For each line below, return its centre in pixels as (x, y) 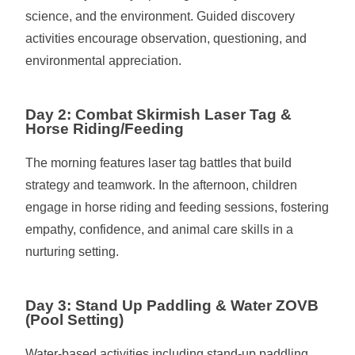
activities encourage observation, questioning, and (166, 38)
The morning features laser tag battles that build (159, 163)
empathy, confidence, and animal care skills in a (160, 229)
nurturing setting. (73, 252)
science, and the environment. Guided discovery (160, 16)
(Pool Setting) (75, 320)
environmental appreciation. (104, 61)
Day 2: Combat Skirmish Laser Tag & (159, 115)
